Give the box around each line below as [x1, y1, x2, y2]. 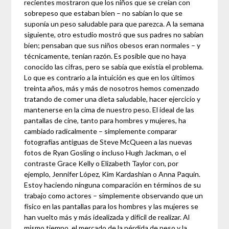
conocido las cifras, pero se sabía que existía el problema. [24, 62, 204, 71]
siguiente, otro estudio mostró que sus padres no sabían [24, 30, 204, 39]
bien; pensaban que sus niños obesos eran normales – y [24, 40, 201, 50]
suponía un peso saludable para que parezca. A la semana [24, 19, 204, 28]
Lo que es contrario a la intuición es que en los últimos [24, 73, 195, 82]
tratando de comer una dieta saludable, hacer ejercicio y [24, 94, 201, 103]
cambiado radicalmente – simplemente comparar [24, 126, 177, 135]
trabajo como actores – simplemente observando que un [24, 191, 203, 200]
